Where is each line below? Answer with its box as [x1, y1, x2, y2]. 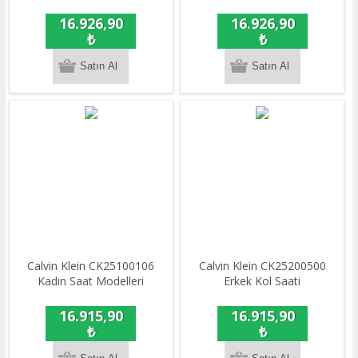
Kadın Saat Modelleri [38, 272, 145, 288]
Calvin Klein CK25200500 [198, 257, 326, 273]
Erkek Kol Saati [224, 272, 301, 288]
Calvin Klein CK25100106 [27, 257, 155, 273]
